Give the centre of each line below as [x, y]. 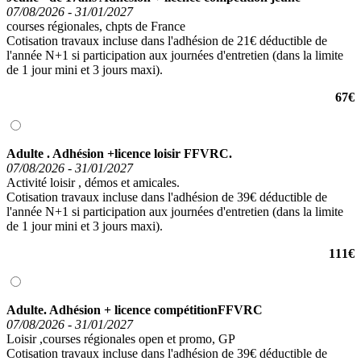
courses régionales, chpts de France [96, 26]
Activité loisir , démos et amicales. [93, 182]
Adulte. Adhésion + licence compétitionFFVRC [135, 309]
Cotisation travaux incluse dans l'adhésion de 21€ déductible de [167, 40]
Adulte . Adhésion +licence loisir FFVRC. [119, 153]
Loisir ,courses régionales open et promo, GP [121, 338]
